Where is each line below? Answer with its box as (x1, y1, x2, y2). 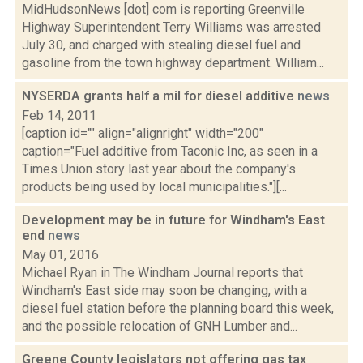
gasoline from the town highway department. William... (22, 55, 324, 70)
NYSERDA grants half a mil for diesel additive (22, 88, 297, 104)
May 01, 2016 (22, 247, 99, 263)
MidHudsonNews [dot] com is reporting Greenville (22, 2, 305, 17)
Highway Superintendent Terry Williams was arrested (22, 19, 321, 35)
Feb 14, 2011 (22, 108, 96, 123)
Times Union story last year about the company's (22, 161, 296, 177)
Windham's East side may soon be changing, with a (22, 283, 307, 298)
